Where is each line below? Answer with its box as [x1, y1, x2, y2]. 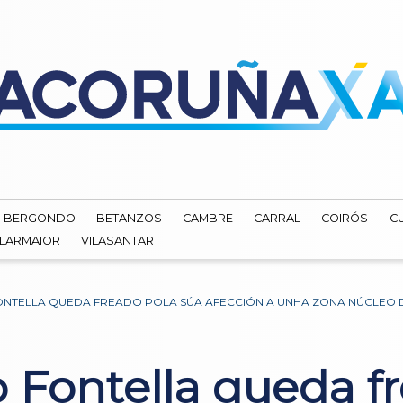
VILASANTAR [81, 233, 155, 247]
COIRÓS [321, 211, 369, 226]
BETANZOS [96, 211, 163, 226]
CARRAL [254, 211, 301, 226]
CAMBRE [183, 211, 234, 226]
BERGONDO [3, 211, 76, 226]
